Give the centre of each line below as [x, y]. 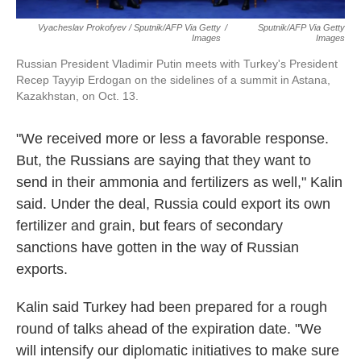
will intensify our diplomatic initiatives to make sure [178, 351]
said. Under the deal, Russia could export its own [173, 204]
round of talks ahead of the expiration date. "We [169, 329]
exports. [42, 270]
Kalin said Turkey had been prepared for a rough [172, 307]
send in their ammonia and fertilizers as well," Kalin [179, 183]
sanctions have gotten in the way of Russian [158, 248]
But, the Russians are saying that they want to [164, 161]
